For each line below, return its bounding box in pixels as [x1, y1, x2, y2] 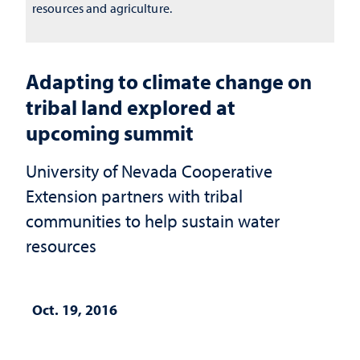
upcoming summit [26, 119, 194, 146]
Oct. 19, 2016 [32, 301, 117, 319]
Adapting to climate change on [26, 67, 312, 95]
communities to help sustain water [26, 209, 280, 232]
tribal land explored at [26, 93, 235, 121]
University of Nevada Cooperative [26, 159, 272, 182]
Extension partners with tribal [26, 184, 243, 207]
